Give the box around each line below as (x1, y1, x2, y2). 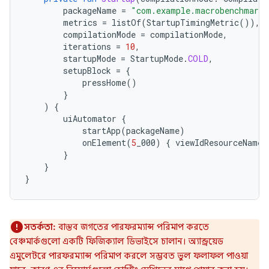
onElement (82, 137, 126, 148)
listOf (112, 17, 141, 28)
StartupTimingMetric (147, 17, 239, 28)
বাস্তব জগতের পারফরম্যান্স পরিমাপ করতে (58, 222, 209, 232)
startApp (82, 125, 121, 136)
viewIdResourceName (175, 137, 262, 148)
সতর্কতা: (24, 222, 56, 232)
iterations (63, 41, 111, 52)
